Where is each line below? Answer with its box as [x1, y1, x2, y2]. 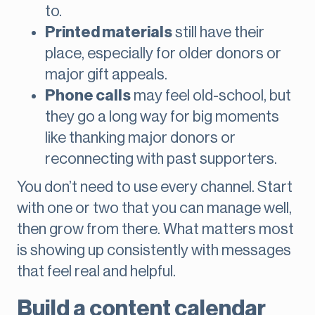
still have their [172, 25, 264, 41]
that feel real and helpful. [17, 264, 176, 280]
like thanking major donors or [45, 130, 236, 146]
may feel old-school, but [131, 88, 291, 104]
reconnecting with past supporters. [45, 151, 277, 167]
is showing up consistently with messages [17, 243, 291, 259]
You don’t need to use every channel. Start [17, 179, 292, 195]
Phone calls [45, 88, 131, 104]
